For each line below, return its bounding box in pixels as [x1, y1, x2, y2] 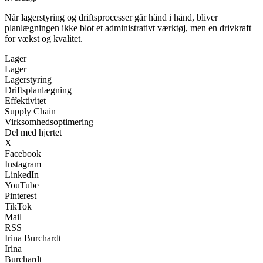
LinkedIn [5, 169, 39, 180]
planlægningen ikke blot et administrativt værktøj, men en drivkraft [5, 22, 251, 33]
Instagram [5, 159, 41, 169]
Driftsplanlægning [5, 85, 72, 95]
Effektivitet [5, 95, 46, 106]
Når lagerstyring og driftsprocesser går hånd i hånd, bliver [5, 12, 218, 22]
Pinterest [5, 190, 36, 201]
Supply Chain [5, 106, 56, 116]
